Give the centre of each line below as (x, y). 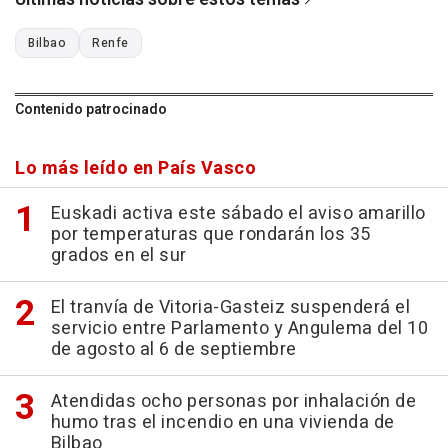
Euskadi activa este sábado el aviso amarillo (238, 213)
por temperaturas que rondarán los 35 (210, 234)
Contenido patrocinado (91, 109)
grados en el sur (118, 255)
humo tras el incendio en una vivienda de (222, 422)
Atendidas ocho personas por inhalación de (233, 401)
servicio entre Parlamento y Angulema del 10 (239, 328)
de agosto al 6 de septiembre (173, 349)
